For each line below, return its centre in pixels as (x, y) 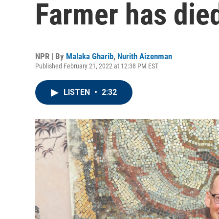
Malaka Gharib (90, 56)
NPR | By (51, 56)
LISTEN (78, 92)
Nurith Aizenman (145, 56)
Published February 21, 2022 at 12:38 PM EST (97, 66)
